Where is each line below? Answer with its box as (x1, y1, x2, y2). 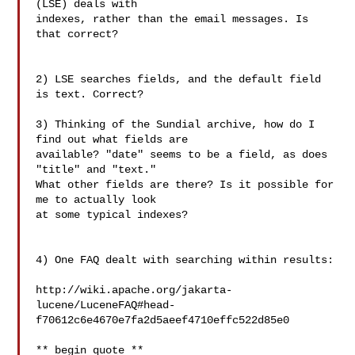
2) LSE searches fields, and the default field (36, 73, 322, 86)
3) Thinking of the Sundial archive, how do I (36, 118, 315, 131)
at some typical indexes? (36, 208, 189, 221)
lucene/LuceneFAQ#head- (36, 299, 176, 311)
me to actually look (36, 193, 163, 206)
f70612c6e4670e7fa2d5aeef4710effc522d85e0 (36, 314, 290, 326)
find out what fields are (36, 133, 195, 146)
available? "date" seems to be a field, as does (36, 148, 328, 161)
